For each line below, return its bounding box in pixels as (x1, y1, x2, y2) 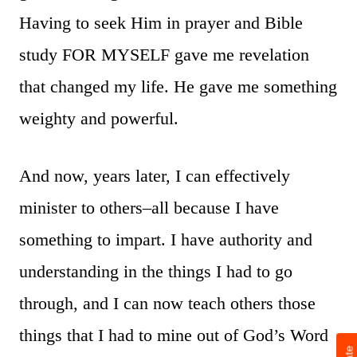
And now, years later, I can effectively (19, 165, 290, 186)
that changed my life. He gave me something (19, 76, 337, 96)
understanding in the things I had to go (19, 261, 292, 281)
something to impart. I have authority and (19, 229, 312, 249)
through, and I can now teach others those (19, 292, 316, 313)
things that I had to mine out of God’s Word (19, 324, 328, 345)
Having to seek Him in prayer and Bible (19, 12, 303, 33)
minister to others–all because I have (19, 197, 279, 218)
